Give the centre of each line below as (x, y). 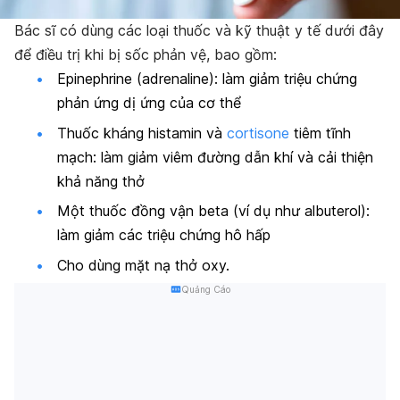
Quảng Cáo (205, 289)
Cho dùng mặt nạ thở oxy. (143, 265)
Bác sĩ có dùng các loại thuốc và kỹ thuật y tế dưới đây (199, 31)
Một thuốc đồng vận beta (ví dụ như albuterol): (213, 211)
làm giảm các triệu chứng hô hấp (164, 235)
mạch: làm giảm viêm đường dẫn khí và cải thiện (215, 157)
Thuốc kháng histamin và (142, 133)
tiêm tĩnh (320, 133)
